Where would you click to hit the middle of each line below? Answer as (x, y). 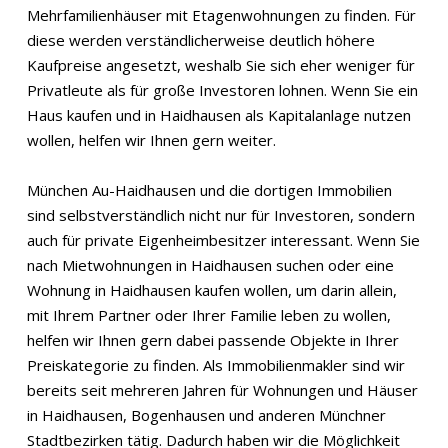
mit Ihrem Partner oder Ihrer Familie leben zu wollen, (208, 315)
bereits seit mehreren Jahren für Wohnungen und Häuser (222, 390)
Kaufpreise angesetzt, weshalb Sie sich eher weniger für (220, 65)
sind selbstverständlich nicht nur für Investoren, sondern (220, 215)
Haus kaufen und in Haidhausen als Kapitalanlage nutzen (218, 115)
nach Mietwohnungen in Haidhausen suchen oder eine (210, 265)
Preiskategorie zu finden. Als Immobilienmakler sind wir (215, 365)
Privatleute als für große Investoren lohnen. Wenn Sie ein (222, 90)
